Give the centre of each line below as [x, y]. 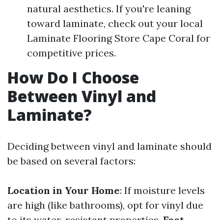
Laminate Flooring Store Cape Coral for [119, 38]
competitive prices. [71, 53]
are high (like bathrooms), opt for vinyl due [105, 205]
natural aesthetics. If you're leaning [109, 9]
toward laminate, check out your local [115, 23]
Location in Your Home [64, 190]
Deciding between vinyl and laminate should [110, 146]
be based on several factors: [71, 161]
